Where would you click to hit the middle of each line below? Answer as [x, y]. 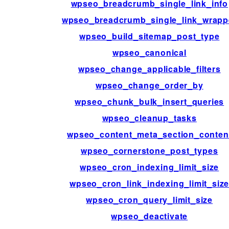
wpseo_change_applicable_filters [149, 69]
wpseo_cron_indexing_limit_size [150, 167]
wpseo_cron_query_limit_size [150, 200]
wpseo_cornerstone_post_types [150, 151]
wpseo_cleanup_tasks [149, 118]
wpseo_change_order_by [149, 85]
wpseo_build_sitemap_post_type [150, 36]
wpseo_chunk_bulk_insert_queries [150, 102]
